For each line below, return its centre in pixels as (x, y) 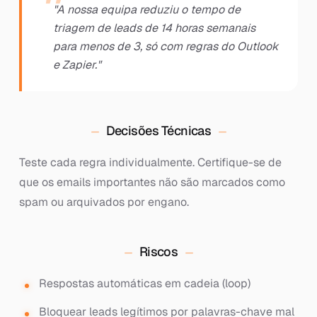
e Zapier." (77, 65)
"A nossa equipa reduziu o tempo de (146, 10)
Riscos (158, 252)
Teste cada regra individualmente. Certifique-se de (150, 162)
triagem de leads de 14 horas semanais (154, 28)
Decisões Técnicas (158, 131)
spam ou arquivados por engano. (104, 202)
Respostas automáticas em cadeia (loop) (144, 283)
